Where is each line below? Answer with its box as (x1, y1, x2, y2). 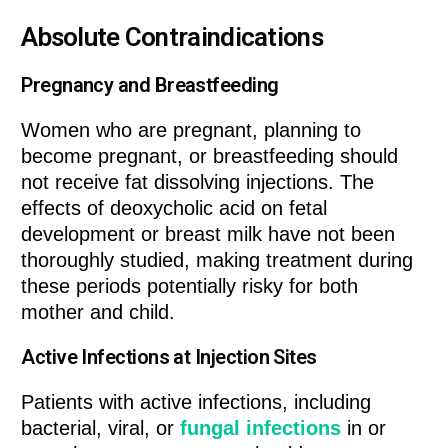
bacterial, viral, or (21, 417, 181, 440)
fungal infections (180, 417, 342, 440)
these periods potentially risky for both (21, 275, 359, 298)
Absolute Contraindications (21, 21, 323, 52)
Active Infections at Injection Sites (21, 345, 317, 370)
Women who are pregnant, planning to (21, 119, 362, 142)
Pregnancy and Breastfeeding (21, 73, 279, 98)
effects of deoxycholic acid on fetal (21, 197, 328, 220)
